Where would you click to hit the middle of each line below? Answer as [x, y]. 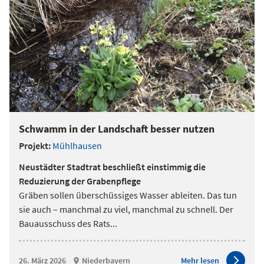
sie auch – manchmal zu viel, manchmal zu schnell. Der [126, 209]
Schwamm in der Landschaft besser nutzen [117, 129]
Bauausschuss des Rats [65, 223]
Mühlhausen [77, 146]
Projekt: [35, 146]
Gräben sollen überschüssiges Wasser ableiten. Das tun [128, 195]
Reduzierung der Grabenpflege [80, 181]
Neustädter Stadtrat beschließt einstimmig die [112, 167]
